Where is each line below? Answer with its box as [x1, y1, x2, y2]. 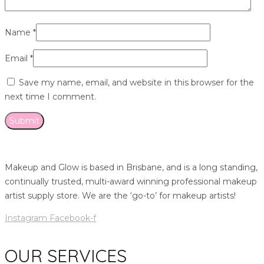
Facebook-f [49, 212, 96, 223]
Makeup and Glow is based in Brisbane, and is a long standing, [5, 161, 258, 173]
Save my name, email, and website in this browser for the [19, 77, 254, 88]
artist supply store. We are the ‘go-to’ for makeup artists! [5, 190, 236, 201]
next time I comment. [5, 91, 96, 102]
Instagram [5, 212, 47, 223]
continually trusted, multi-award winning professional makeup [5, 176, 257, 187]
